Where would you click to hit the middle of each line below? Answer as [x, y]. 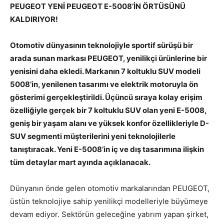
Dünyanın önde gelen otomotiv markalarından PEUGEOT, [110, 188]
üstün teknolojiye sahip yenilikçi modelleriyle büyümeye [109, 201]
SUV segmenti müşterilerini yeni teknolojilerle [93, 136]
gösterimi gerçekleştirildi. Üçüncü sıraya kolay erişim [106, 97]
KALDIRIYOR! [34, 19]
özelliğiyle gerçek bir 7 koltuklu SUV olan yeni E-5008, [108, 110]
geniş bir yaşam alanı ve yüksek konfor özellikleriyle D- [109, 123]
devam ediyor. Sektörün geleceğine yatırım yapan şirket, [109, 214]
